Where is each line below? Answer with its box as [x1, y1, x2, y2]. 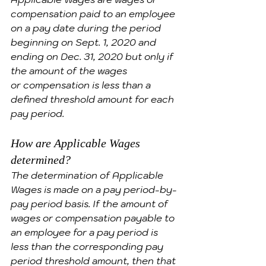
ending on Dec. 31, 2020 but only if [11, 50, 176, 62]
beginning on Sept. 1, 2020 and [11, 36, 159, 48]
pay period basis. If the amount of [11, 198, 170, 210]
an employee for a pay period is [11, 226, 160, 238]
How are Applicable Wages [11, 137, 143, 150]
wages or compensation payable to [11, 212, 177, 224]
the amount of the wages [11, 65, 129, 77]
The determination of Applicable [11, 169, 166, 181]
